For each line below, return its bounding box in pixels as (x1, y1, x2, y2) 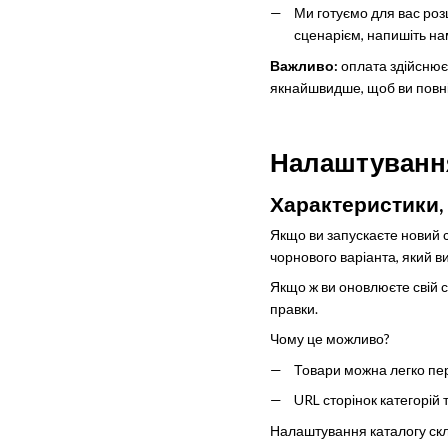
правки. (270, 299, 318, 317)
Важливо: (270, 56, 341, 74)
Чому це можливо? (270, 330, 390, 348)
